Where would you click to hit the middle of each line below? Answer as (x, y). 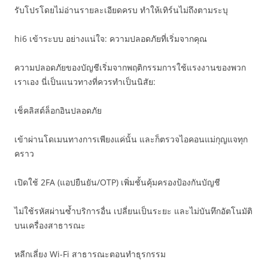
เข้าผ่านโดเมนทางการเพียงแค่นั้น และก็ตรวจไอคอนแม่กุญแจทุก (131, 139)
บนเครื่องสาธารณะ (50, 225)
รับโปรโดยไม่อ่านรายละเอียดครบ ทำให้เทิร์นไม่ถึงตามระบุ (121, 10)
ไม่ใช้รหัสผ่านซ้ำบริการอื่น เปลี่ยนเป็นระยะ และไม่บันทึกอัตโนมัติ (133, 211)
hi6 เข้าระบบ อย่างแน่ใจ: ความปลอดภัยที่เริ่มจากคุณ (111, 39)
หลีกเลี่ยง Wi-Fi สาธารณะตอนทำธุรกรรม (90, 254)
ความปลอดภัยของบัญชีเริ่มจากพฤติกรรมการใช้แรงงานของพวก (130, 67)
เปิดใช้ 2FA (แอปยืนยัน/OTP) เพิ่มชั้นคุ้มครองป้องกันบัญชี (117, 182)
